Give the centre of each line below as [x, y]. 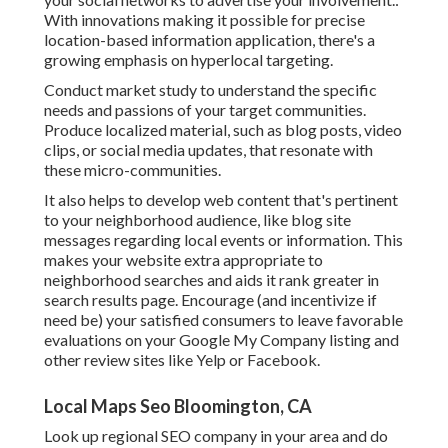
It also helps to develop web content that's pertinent [221, 200]
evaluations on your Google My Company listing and [221, 340]
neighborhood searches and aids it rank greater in [211, 280]
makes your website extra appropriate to [183, 260]
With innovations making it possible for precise [204, 20]
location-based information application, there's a [209, 40]
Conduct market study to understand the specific [210, 90]
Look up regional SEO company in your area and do [216, 436]
